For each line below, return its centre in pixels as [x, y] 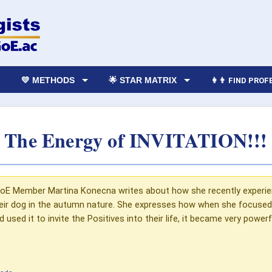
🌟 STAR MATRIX [143, 80]
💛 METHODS [48, 80]
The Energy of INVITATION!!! [136, 140]
